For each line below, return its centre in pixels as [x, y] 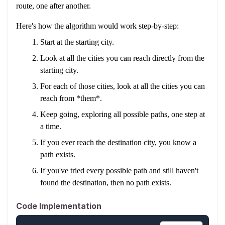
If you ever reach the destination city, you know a [118, 142]
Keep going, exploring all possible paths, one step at [123, 114]
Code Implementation [59, 206]
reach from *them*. [71, 98]
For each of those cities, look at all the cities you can [123, 86]
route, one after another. [53, 6]
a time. [51, 126]
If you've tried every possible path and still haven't [119, 171]
